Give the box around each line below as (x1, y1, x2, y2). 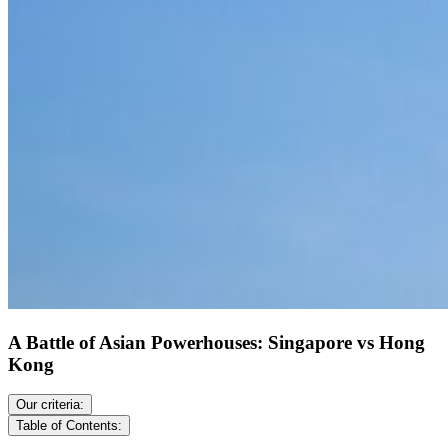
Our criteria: (16, 397, 84, 413)
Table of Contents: (16, 418, 122, 434)
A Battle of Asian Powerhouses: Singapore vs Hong (8, 331, 425, 353)
